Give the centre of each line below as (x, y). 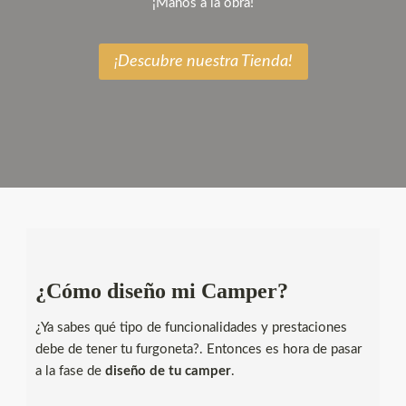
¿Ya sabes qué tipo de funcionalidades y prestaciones (191, 328)
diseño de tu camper (168, 371)
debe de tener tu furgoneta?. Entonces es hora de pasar (198, 349)
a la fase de (70, 371)
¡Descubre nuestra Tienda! (203, 62)
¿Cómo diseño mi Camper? (162, 291)
